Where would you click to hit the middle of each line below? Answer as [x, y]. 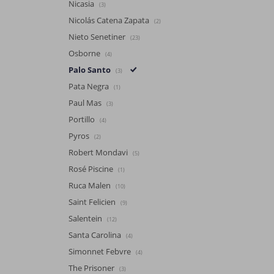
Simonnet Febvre [101, 252]
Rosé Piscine [92, 169]
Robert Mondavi [99, 153]
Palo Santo [91, 70]
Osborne [85, 54]
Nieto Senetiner [98, 37]
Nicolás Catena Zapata [110, 20]
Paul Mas [86, 103]
